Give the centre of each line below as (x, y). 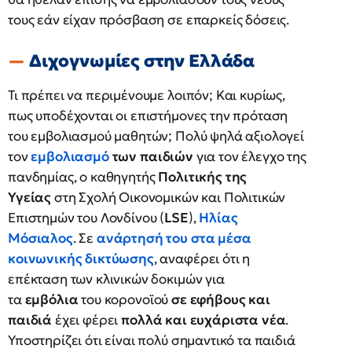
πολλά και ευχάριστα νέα (203, 320)
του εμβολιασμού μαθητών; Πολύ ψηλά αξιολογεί (156, 136)
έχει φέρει (87, 320)
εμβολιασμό (70, 156)
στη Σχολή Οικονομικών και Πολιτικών (169, 197)
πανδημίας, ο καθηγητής (83, 177)
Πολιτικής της (203, 177)
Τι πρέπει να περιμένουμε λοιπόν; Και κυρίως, (147, 95)
